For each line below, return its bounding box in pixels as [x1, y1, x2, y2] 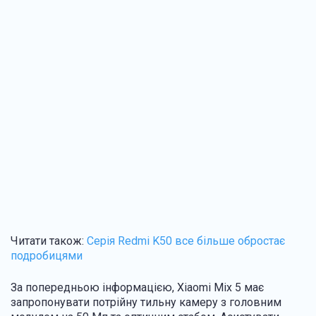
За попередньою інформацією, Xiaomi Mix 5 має [11, 280, 264, 294]
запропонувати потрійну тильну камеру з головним [11, 295, 281, 309]
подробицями [11, 248, 83, 262]
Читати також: [11, 233, 87, 248]
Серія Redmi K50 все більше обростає [87, 233, 285, 248]
